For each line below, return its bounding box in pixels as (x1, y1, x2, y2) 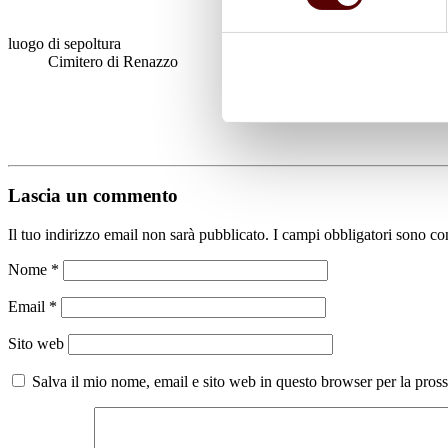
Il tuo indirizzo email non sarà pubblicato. (8, 225, 269, 243)
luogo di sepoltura (8, 34, 121, 52)
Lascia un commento (8, 185, 178, 207)
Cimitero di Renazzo (48, 52, 178, 70)
